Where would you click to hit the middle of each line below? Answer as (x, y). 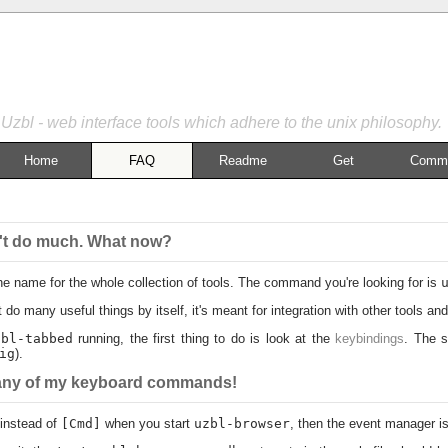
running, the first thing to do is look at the (204, 338)
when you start (147, 423)
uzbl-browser (241, 423)
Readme (243, 160)
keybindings (370, 338)
